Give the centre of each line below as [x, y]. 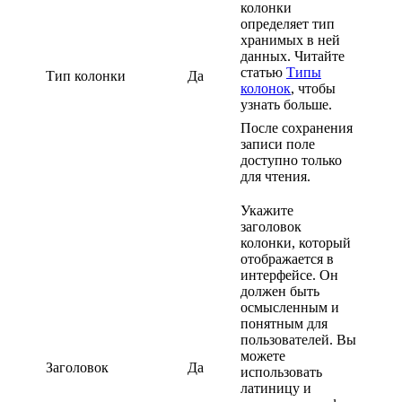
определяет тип [288, 23]
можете [263, 355]
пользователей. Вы [298, 339]
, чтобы [313, 88]
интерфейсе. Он [289, 275]
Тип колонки [86, 75]
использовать [281, 371]
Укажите [267, 210]
